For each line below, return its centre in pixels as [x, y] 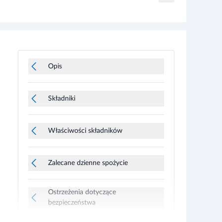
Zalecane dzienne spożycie [88, 147]
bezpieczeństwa [72, 188]
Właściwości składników [85, 115]
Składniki [62, 83]
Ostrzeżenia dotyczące [82, 177]
